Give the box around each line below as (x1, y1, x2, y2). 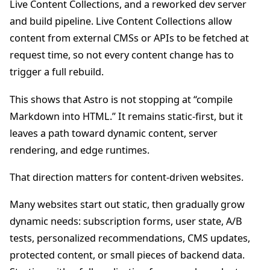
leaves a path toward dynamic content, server (10, 126, 218, 140)
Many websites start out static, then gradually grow (10, 197, 245, 211)
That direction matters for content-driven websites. (10, 170, 243, 184)
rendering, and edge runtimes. (10, 143, 149, 157)
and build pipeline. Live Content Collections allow (10, 14, 232, 28)
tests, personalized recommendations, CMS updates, (10, 231, 250, 245)
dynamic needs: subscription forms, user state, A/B (10, 214, 242, 228)
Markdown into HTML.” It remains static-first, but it (10, 109, 243, 123)
